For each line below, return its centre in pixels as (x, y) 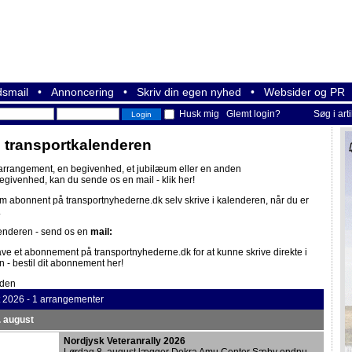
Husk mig (199, 114)
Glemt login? (253, 114)
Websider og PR (304, 92)
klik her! (178, 180)
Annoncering (82, 92)
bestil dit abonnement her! (68, 263)
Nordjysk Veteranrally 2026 (125, 341)
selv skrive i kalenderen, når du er (236, 200)
